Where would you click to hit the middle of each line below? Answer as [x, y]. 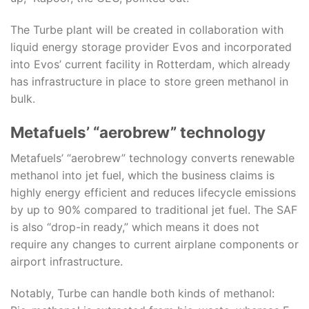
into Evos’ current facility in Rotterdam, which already [150, 64]
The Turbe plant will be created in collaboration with [147, 30]
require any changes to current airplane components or [154, 245]
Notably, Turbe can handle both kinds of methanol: [142, 293]
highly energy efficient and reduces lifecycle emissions [153, 193]
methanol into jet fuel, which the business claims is [142, 176]
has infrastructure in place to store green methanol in [149, 82]
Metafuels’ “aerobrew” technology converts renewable [152, 158]
